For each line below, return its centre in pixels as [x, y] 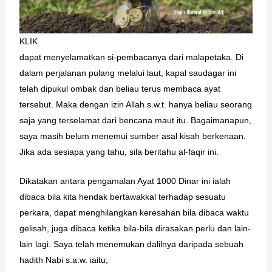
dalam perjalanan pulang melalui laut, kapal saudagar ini [127, 73]
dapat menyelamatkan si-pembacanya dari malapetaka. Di [131, 57]
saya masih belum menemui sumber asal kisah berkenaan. [132, 136]
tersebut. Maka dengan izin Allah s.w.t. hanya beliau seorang [135, 104]
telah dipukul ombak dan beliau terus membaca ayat [120, 88]
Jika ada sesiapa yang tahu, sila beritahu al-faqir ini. [119, 151]
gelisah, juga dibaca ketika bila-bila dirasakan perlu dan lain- [135, 229]
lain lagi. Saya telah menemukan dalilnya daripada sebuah [131, 244]
